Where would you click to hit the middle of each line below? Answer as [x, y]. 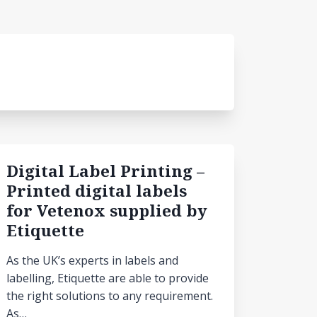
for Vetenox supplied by [107, 211]
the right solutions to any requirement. [110, 296]
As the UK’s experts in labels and [92, 260]
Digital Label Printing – [105, 171]
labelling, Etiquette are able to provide [108, 278]
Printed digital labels [97, 191]
